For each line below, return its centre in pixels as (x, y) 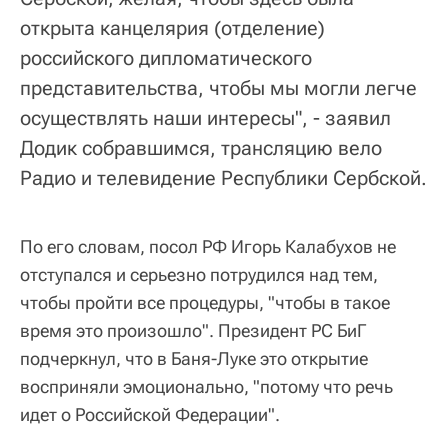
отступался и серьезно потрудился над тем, (199, 274)
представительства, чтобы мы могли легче (218, 87)
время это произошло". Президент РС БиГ (193, 330)
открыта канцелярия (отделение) (172, 27)
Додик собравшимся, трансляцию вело (201, 147)
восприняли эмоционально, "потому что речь (206, 386)
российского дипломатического (166, 57)
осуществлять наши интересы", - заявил (205, 117)
